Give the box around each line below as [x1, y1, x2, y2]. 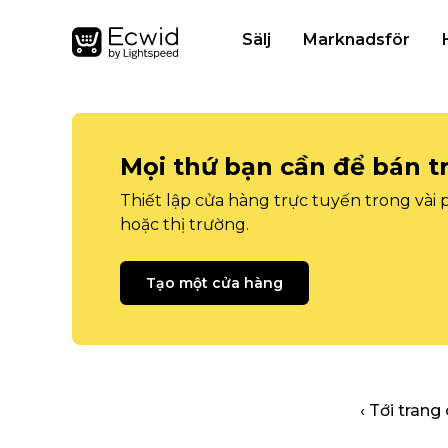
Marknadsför [303, 30, 410, 49]
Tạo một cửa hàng [146, 274, 283, 292]
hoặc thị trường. [120, 215, 249, 234]
